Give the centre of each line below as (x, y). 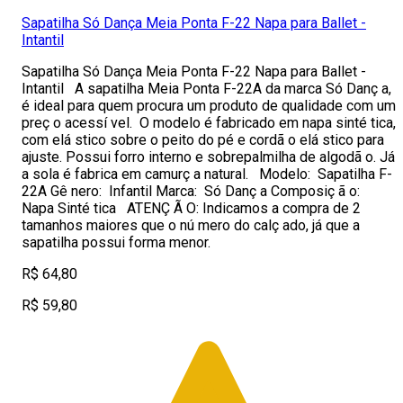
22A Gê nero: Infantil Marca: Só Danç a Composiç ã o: (193, 191)
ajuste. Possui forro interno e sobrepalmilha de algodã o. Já (208, 157)
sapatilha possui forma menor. (116, 242)
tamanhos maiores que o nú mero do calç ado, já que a (191, 225)
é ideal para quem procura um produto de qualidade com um (209, 106)
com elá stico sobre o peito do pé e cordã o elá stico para (203, 140)
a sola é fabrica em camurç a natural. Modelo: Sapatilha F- (207, 174)
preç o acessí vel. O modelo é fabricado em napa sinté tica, (209, 123)
